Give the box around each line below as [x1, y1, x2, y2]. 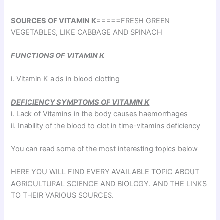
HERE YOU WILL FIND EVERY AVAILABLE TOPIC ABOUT [11, 167, 200, 177]
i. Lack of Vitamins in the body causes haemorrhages [11, 109, 188, 118]
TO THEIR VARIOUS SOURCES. [11, 191, 114, 200]
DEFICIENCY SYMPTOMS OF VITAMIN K [11, 97, 150, 107]
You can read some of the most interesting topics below [11, 144, 198, 154]
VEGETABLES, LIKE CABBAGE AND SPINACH [11, 27, 163, 37]
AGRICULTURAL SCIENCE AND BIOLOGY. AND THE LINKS [11, 179, 207, 189]
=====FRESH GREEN [96, 16, 170, 25]
